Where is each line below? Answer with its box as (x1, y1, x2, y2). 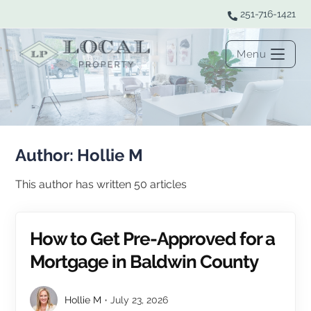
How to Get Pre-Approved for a (30, 228, 276, 249)
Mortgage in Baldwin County (30, 251, 259, 272)
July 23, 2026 (110, 294, 169, 305)
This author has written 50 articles (15, 178, 187, 191)
